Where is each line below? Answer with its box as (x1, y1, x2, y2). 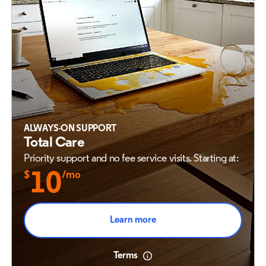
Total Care (24, 136, 85, 150)
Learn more (110, 216, 156, 225)
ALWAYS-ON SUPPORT (24, 124, 116, 134)
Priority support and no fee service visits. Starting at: (24, 153, 239, 164)
